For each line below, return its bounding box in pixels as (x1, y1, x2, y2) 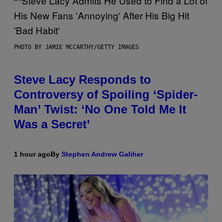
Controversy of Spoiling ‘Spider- (14, 88, 198, 102)
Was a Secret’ (14, 117, 90, 131)
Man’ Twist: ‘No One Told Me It (14, 103, 186, 116)
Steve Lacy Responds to (14, 73, 151, 87)
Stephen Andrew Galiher (61, 150, 143, 159)
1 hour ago (14, 150, 51, 159)
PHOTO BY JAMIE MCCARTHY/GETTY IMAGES (14, 44, 139, 51)
